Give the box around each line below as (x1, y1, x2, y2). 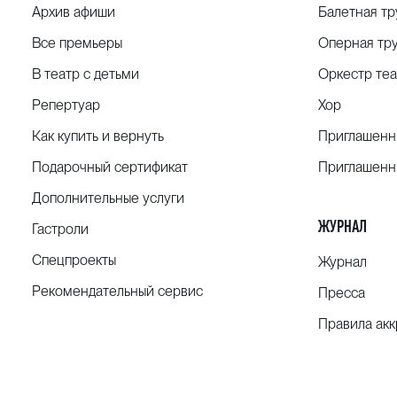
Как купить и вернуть (32, 128, 164, 144)
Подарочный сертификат (32, 159, 188, 175)
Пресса (317, 284, 365, 301)
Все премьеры (32, 35, 122, 51)
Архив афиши (32, 4, 115, 20)
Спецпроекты (32, 252, 116, 269)
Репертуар (32, 97, 100, 113)
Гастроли (32, 221, 89, 237)
